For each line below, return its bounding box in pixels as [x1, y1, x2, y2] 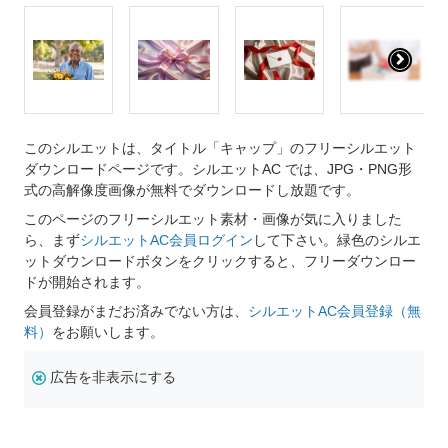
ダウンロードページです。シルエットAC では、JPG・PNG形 [24, 161, 412, 178]
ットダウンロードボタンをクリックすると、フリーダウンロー [24, 253, 416, 270]
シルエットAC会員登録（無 [248, 303, 421, 320]
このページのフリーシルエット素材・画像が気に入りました [24, 211, 402, 228]
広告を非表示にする [50, 369, 176, 386]
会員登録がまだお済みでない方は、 [24, 303, 248, 320]
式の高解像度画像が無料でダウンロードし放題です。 [24, 182, 360, 199]
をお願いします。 [52, 324, 164, 341]
